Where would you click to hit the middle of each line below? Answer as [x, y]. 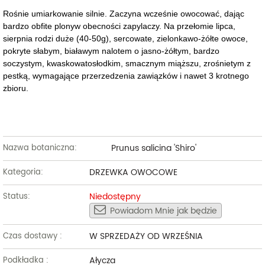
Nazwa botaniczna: [40, 148]
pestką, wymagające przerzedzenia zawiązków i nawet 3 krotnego [126, 75]
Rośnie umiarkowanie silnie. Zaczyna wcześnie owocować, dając [124, 13]
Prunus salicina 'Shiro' [153, 148]
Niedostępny [115, 196]
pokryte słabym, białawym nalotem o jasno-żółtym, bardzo [111, 51]
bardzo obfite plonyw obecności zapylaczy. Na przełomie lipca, [119, 26]
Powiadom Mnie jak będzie [163, 211]
